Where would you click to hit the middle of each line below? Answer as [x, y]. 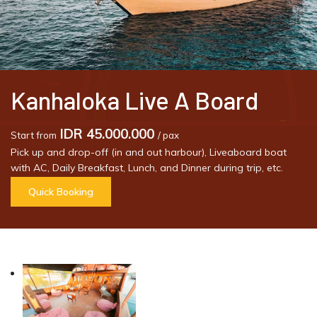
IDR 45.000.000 [107, 134]
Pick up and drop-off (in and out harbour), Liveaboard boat [149, 152]
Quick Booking [61, 192]
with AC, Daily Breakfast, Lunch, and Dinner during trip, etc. [147, 168]
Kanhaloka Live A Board [134, 100]
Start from [34, 136]
